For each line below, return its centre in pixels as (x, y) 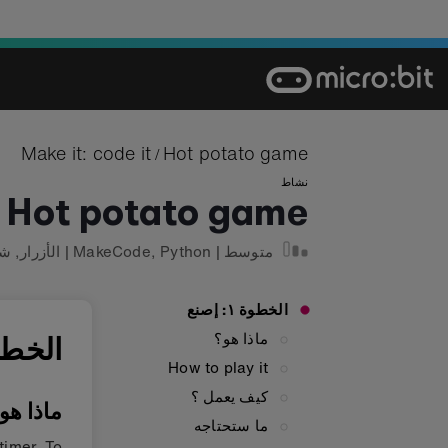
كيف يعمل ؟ (229, 396)
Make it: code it (85, 153)
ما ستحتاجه (231, 425)
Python (186, 251)
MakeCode (112, 251)
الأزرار (40, 251)
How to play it (218, 367)
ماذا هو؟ (241, 338)
